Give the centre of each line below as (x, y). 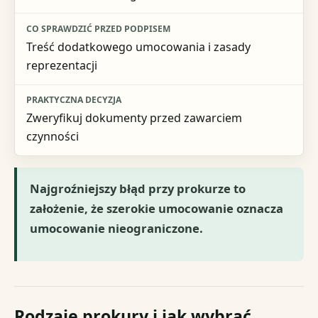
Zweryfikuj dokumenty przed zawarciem (134, 118)
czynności (52, 137)
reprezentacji (61, 66)
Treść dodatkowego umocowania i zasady (138, 47)
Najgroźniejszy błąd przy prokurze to (138, 188)
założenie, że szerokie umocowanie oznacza (157, 208)
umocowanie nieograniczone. (117, 228)
